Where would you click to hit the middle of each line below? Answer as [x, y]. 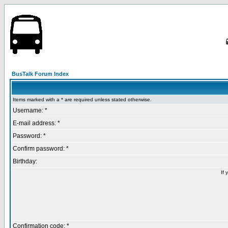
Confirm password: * [41, 149]
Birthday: [25, 161]
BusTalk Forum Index [40, 74]
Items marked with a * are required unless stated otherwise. [82, 99]
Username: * [30, 110]
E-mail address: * [36, 123]
